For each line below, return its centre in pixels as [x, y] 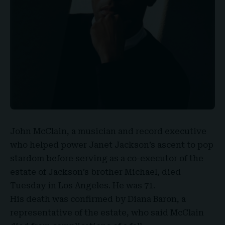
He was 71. [134, 186]
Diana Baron [152, 199]
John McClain [38, 131]
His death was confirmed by [69, 199]
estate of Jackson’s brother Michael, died [95, 172]
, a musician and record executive [137, 131]
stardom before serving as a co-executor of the [107, 158]
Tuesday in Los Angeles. [61, 186]
